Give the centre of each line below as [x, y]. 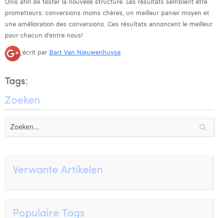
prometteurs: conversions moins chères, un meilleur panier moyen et [107, 13]
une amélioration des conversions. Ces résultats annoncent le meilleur [109, 24]
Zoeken [22, 99]
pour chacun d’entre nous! [44, 35]
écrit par [36, 52]
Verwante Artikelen [58, 169]
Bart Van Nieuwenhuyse [85, 52]
